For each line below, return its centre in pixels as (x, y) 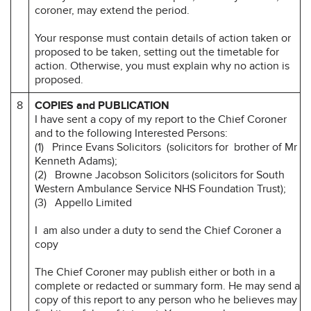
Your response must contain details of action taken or (163, 38)
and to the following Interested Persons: (131, 133)
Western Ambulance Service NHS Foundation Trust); (160, 188)
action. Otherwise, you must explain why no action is (162, 66)
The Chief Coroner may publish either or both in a (155, 272)
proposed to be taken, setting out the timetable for (157, 52)
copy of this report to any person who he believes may (166, 300)
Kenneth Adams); (76, 161)
